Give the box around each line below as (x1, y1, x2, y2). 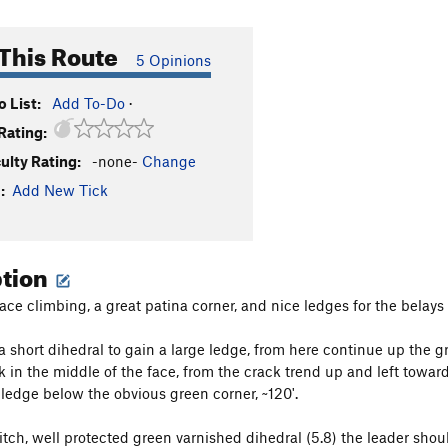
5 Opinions (136, 51, 211, 69)
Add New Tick (12, 181, 108, 199)
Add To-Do (52, 94, 125, 112)
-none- (92, 152, 138, 170)
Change (142, 152, 196, 170)
